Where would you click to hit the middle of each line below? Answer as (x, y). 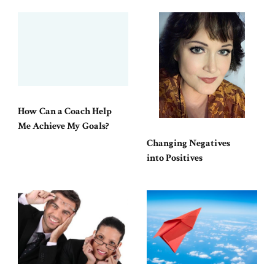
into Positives (175, 158)
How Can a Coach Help (65, 111)
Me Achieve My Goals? (63, 126)
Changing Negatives (188, 143)
